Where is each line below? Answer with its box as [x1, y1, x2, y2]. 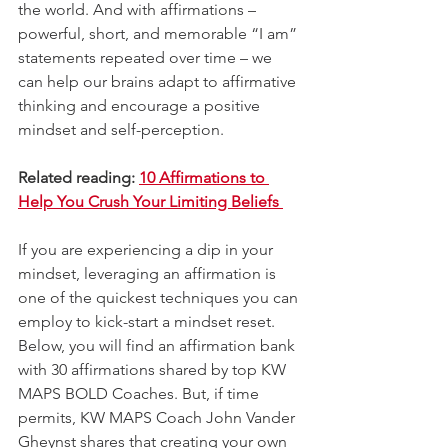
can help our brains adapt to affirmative [18, 71, 300, 91]
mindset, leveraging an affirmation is [18, 263, 280, 283]
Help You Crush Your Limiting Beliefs [18, 191, 283, 211]
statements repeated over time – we [18, 47, 276, 67]
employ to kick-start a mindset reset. [18, 311, 279, 331]
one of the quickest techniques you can [18, 287, 302, 307]
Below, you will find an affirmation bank [18, 335, 299, 355]
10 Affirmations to [139, 167, 269, 187]
